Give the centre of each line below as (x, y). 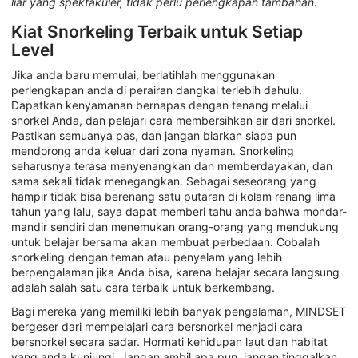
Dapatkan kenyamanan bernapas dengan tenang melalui (159, 105)
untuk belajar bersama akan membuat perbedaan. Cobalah (165, 242)
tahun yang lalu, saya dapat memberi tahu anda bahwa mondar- (179, 212)
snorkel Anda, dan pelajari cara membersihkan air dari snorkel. (173, 121)
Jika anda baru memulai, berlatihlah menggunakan (143, 75)
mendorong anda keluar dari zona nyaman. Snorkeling (153, 151)
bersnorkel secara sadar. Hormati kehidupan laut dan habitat (169, 341)
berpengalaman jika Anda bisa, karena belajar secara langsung (175, 272)
